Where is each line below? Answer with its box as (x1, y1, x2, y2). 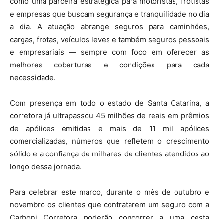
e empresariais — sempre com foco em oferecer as (10, 47, 209, 57)
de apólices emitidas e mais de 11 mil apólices (10, 123, 209, 133)
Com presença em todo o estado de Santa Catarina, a (10, 98, 209, 108)
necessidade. (10, 72, 56, 82)
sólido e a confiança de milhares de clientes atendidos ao (10, 149, 209, 158)
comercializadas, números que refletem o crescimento (10, 136, 209, 146)
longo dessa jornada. (10, 161, 82, 171)
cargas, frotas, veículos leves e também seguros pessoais (10, 34, 209, 44)
